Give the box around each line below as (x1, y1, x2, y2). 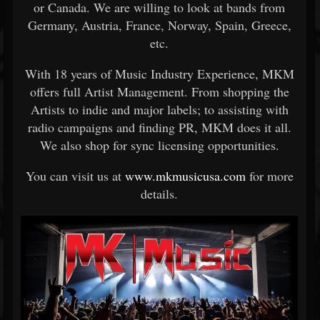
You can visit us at (25, 167, 125, 184)
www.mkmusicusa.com (124, 167, 246, 184)
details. (141, 185, 178, 202)
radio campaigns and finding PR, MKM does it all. (27, 119, 291, 136)
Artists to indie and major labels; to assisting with (30, 101, 289, 118)
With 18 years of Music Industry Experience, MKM (24, 65, 294, 82)
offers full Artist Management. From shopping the (29, 83, 289, 100)
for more (245, 167, 294, 184)
